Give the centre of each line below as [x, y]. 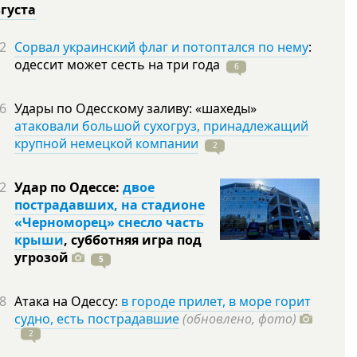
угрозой [41, 257]
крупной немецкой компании [106, 143]
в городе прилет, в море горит [216, 301]
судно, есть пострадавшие [97, 319]
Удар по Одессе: [69, 187]
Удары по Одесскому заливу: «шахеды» [135, 108]
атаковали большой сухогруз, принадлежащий [161, 126]
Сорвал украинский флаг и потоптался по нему [161, 47]
